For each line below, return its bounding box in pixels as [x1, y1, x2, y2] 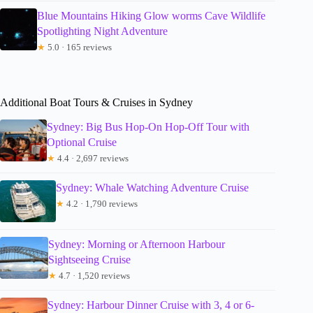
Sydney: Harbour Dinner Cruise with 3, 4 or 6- [48, 299, 255, 312]
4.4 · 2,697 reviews [54, 153, 129, 164]
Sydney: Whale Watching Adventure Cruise [56, 182, 249, 194]
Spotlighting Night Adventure [36, 25, 168, 38]
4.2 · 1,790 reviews [64, 198, 138, 210]
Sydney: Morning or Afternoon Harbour [48, 238, 226, 251]
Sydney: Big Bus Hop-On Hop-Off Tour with [46, 121, 249, 133]
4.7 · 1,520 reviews [57, 270, 131, 282]
